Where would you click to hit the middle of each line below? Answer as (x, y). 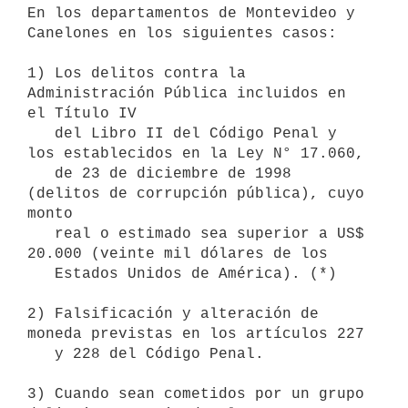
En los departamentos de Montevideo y (191, 13)
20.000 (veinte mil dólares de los (182, 254)
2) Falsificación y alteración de (173, 314)
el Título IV (87, 113)
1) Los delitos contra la (137, 73)
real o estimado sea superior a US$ (41, 234)
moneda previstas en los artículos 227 (196, 334)
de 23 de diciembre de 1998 (41, 173)
